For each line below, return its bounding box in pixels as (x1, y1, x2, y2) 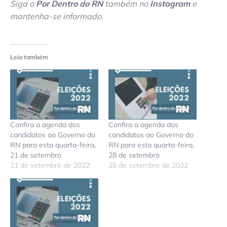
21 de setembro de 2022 (10, 161, 90, 170)
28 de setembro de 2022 (108, 161, 188, 170)
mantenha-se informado (10, 11, 101, 22)
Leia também (10, 53, 48, 61)
